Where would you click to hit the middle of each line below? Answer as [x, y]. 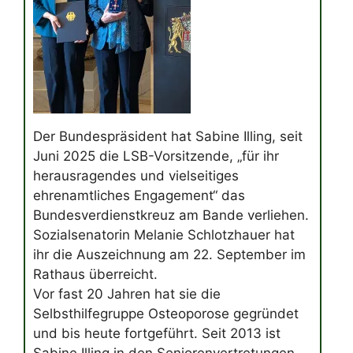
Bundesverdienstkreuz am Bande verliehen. [171, 216]
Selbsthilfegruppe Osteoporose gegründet [166, 314]
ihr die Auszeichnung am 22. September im [169, 255]
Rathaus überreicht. [95, 275]
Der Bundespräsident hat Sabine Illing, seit [168, 137]
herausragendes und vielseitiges [136, 176]
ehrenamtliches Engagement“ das [139, 196]
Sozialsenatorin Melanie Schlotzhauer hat [164, 235]
